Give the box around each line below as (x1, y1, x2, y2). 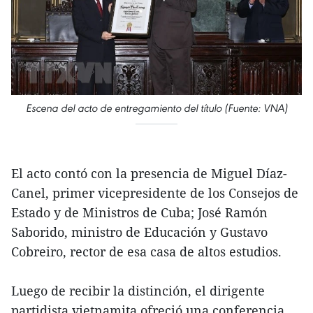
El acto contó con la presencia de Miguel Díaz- (11, 164, 287, 182)
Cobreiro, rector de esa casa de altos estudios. (11, 242, 282, 260)
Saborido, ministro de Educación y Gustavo (11, 223, 268, 240)
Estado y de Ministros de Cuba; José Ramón (11, 203, 268, 221)
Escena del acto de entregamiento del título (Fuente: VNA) (25, 101, 288, 115)
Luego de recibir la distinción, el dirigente (11, 282, 265, 299)
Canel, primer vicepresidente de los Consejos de (11, 184, 298, 201)
